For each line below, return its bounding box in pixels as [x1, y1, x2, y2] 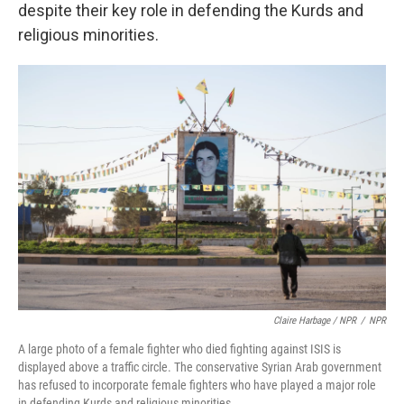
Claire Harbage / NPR [273, 315, 356, 326]
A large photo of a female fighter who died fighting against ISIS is [18, 342, 341, 356]
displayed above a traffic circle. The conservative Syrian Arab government [18, 360, 381, 374]
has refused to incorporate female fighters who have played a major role [18, 378, 376, 392]
